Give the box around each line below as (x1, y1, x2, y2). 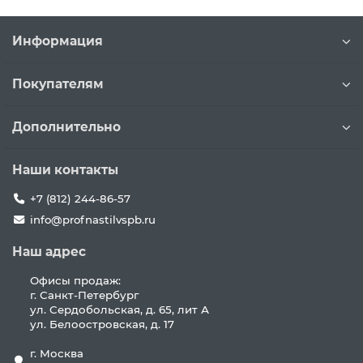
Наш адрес (12, 244, 86, 259)
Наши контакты (12, 162, 118, 177)
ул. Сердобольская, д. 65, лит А (29, 303, 209, 316)
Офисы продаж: (29, 274, 121, 287)
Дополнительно (12, 119, 121, 135)
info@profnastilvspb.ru (29, 213, 156, 226)
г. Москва (29, 347, 83, 360)
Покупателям (12, 76, 104, 92)
